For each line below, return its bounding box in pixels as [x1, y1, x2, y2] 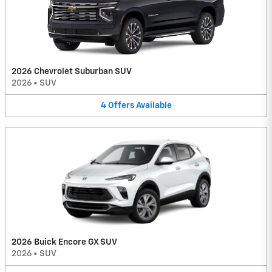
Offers [107, 101, 134, 110]
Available [135, 101, 172, 110]
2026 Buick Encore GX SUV [12, 238, 117, 247]
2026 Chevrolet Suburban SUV [12, 67, 132, 76]
